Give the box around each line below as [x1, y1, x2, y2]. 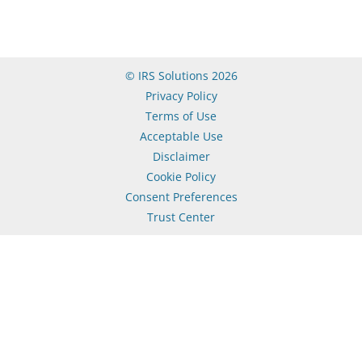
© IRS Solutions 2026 [124, 68, 238, 84]
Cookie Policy [146, 169, 216, 185]
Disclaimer [152, 149, 210, 165]
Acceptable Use [139, 128, 223, 145]
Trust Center [147, 209, 215, 225]
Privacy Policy [145, 88, 217, 104]
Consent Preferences [124, 189, 238, 205]
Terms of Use [145, 108, 217, 124]
